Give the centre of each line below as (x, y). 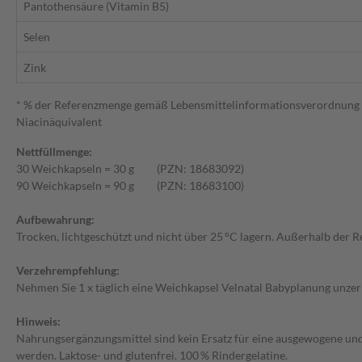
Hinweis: (38, 322)
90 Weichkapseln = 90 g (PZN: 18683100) (130, 186)
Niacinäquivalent (59, 122)
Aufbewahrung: (55, 220)
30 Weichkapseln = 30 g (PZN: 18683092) (130, 169)
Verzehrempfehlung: (68, 271)
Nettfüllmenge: (54, 152)
